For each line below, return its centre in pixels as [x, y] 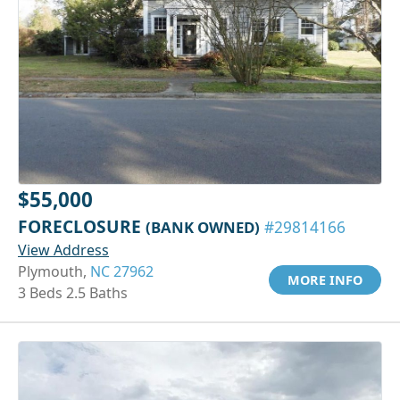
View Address [63, 250]
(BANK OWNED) [203, 227]
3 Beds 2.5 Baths [73, 292]
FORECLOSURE [82, 226]
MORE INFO [325, 279]
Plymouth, [54, 271]
